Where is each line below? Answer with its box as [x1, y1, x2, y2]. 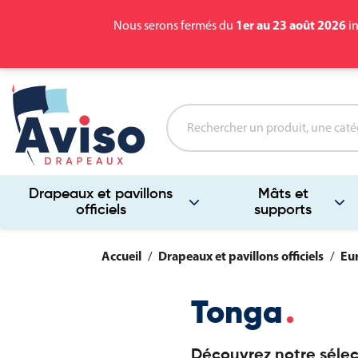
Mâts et [257, 186, 308, 201]
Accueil [101, 248, 141, 264]
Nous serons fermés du [113, 18, 236, 33]
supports [254, 202, 312, 217]
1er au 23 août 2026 [236, 17, 346, 33]
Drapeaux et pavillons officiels [157, 248, 324, 264]
